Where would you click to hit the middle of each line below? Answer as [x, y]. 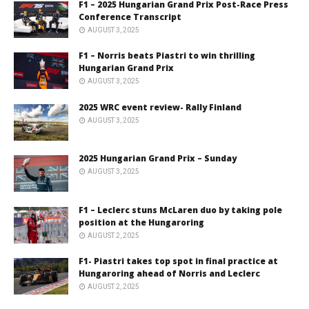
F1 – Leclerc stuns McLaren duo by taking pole [180, 210]
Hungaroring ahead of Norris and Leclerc [169, 274]
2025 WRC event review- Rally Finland [160, 107]
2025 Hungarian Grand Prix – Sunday [158, 159]
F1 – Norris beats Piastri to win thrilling [167, 56]
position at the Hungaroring [141, 222]
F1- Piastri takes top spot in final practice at [178, 261]
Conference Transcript [130, 17]
